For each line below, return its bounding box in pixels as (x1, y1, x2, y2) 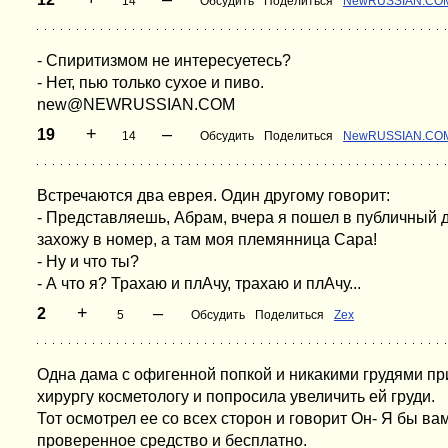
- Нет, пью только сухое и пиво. (37, 74, 264, 91)
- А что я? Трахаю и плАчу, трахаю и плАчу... (37, 275, 361, 292)
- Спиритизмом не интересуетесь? (37, 52, 291, 69)
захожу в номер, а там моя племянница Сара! (37, 231, 377, 248)
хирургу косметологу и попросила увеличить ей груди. (37, 388, 435, 405)
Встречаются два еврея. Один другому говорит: (37, 187, 390, 204)
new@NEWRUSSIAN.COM (37, 96, 235, 113)
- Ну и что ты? (37, 253, 139, 270)
